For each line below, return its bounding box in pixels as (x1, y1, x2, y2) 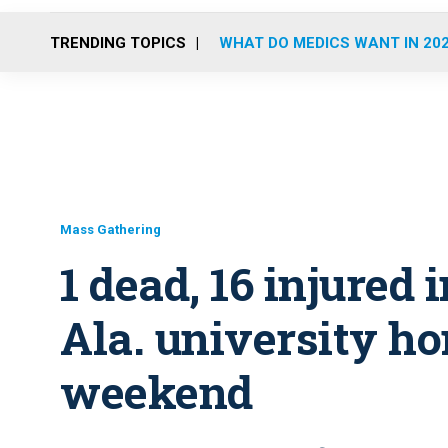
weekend (60, 362, 253, 421)
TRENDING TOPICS (50, 33, 186, 52)
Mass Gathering (60, 222, 161, 237)
